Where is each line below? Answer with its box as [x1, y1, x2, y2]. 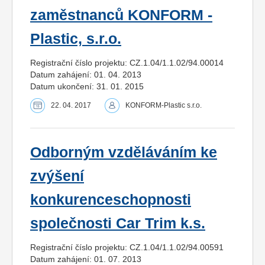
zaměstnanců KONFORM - [30, 7, 212, 23]
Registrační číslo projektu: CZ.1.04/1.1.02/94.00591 [30, 242, 224, 252]
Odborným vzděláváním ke [30, 144, 217, 160]
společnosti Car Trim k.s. [30, 215, 205, 231]
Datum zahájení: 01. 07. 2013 [30, 254, 141, 264]
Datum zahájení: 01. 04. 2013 [30, 69, 141, 79]
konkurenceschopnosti [30, 191, 191, 208]
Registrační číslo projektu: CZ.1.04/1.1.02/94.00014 [30, 57, 224, 67]
